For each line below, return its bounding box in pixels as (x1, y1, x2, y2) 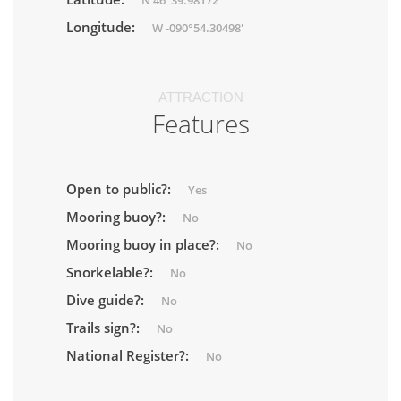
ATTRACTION (158, 90, 243, 105)
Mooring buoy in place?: (66, 235, 223, 253)
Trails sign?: (66, 319, 143, 337)
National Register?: (66, 346, 192, 364)
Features (151, 107, 250, 141)
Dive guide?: (66, 291, 148, 309)
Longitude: (66, 18, 139, 36)
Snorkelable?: (66, 263, 157, 281)
